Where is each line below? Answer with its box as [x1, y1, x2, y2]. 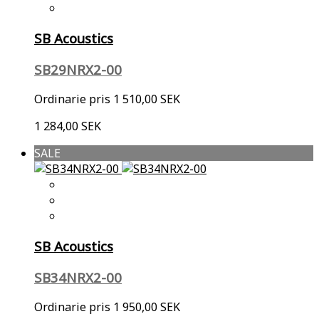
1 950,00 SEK [113, 299, 180, 315]
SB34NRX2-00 [34, 268, 122, 286]
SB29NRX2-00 [34, 60, 122, 78]
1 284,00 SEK [34, 118, 101, 135]
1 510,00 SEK [113, 91, 180, 108]
